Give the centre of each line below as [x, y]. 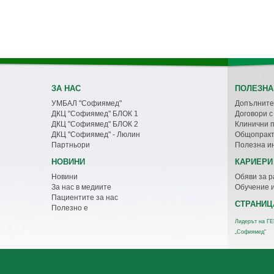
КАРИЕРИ [254, 161]
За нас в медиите [81, 187]
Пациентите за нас [85, 197]
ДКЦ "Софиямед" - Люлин [96, 134]
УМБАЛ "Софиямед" [87, 103]
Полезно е [70, 208]
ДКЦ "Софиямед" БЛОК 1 [95, 113]
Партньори [71, 145]
